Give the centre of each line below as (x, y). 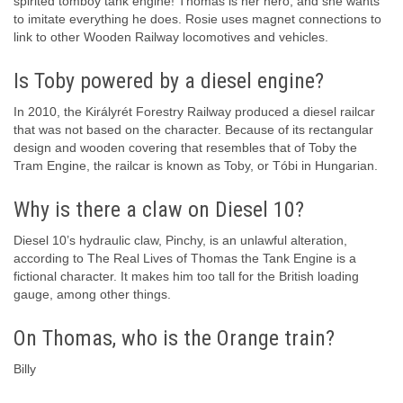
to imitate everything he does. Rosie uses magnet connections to (197, 19)
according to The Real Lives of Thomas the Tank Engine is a (185, 259)
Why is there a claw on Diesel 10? (159, 210)
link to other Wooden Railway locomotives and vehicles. (171, 37)
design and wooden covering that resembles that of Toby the (185, 148)
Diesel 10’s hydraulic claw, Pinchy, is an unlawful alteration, (180, 241)
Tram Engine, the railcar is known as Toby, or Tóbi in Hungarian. (196, 166)
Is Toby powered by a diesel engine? (169, 81)
